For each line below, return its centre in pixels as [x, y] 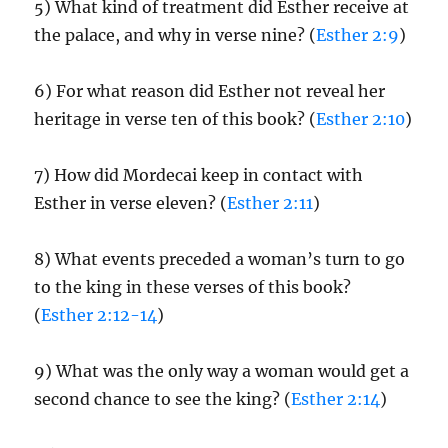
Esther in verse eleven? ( [131, 203]
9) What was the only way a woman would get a [222, 371]
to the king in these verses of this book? [193, 287]
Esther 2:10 [361, 119]
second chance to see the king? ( [163, 399]
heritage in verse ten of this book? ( [175, 119]
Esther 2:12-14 [99, 315]
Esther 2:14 [336, 399]
